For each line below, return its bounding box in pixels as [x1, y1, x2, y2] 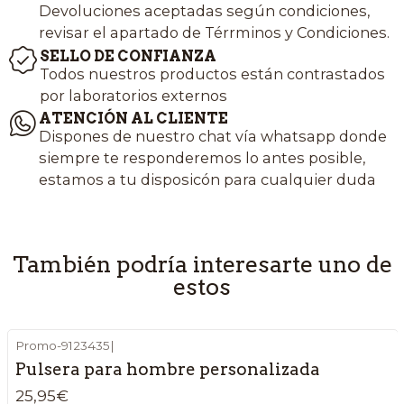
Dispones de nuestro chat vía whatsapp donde [38, 127, 387, 146]
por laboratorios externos [39, 86, 227, 105]
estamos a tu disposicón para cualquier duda [38, 170, 376, 189]
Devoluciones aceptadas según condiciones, [38, 2, 370, 21]
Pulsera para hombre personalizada [14, 359, 320, 381]
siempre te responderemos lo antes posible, [38, 149, 365, 168]
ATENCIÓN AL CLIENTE [38, 109, 228, 128]
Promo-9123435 [14, 337, 110, 353]
